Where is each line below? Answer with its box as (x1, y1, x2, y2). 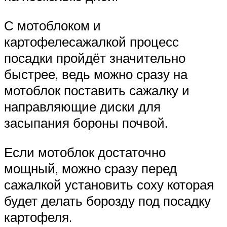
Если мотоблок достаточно (4, 143, 166, 160)
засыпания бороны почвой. (4, 114, 168, 131)
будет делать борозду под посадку (4, 192, 211, 209)
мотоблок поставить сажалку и (4, 82, 190, 98)
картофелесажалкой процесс (4, 33, 179, 50)
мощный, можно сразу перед (4, 160, 177, 176)
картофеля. (4, 208, 72, 225)
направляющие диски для (4, 98, 161, 115)
